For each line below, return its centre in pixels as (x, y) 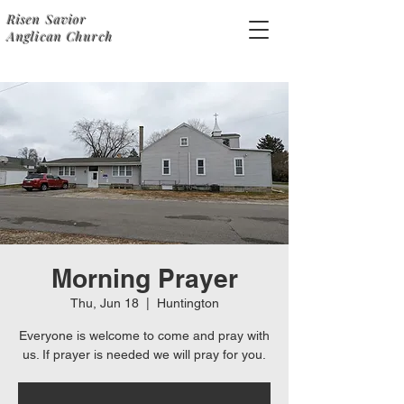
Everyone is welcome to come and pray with (144, 335)
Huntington (188, 303)
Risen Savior (47, 19)
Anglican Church (60, 37)
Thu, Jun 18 (104, 303)
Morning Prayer (144, 278)
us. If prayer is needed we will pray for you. (144, 354)
